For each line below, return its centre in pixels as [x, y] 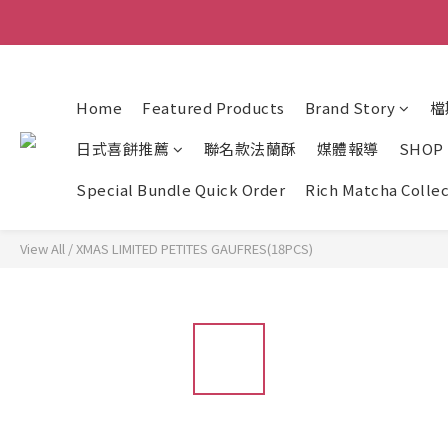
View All [42, 248]
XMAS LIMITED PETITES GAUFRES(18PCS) [194, 248]
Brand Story [349, 107]
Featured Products [213, 107]
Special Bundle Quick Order [180, 189]
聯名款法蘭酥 [250, 148]
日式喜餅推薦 [122, 148]
